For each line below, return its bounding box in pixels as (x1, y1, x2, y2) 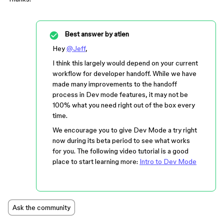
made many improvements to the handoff (52, 80, 177, 88)
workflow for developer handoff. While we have (52, 69, 196, 77)
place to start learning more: (52, 157, 139, 165)
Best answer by (64, 30, 112, 38)
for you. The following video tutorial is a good (52, 147, 188, 155)
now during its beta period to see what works (52, 136, 190, 144)
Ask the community (12, 203, 70, 211)
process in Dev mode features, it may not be (52, 90, 188, 98)
